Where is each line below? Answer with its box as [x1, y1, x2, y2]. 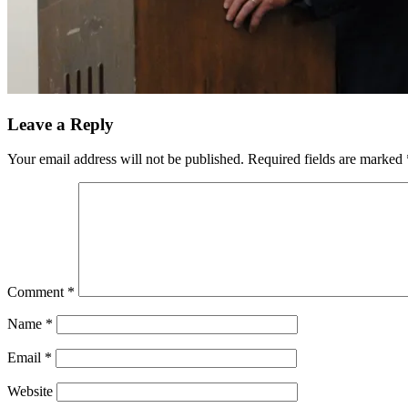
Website [7, 383, 53, 400]
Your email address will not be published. [7, 151, 244, 168]
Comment [7, 284, 67, 301]
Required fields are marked [248, 151, 406, 168]
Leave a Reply [7, 114, 114, 134]
